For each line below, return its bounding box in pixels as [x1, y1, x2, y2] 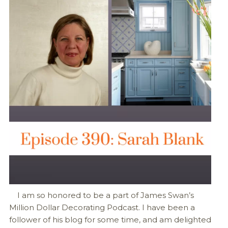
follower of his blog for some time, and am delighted [9, 215, 211, 224]
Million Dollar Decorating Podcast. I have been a [9, 203, 195, 212]
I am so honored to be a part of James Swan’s [9, 190, 194, 200]
